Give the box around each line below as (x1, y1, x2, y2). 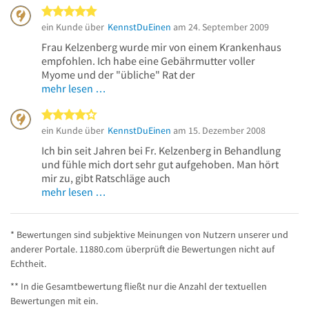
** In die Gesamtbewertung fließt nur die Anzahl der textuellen (10, 279, 267, 292)
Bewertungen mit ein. (10, 294, 98, 307)
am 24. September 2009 (171, 20, 269, 33)
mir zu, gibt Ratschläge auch (41, 170, 170, 185)
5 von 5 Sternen (103, 4, 175, 19)
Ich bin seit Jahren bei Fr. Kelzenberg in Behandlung (41, 143, 281, 157)
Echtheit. (10, 257, 46, 270)
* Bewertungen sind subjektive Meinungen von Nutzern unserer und (10, 228, 288, 241)
